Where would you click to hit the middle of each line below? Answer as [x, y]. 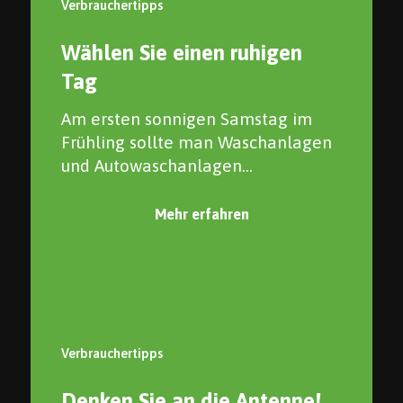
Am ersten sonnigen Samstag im [187, 118]
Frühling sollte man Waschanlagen [197, 142]
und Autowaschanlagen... [157, 165]
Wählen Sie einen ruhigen [182, 52]
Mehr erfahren [201, 215]
